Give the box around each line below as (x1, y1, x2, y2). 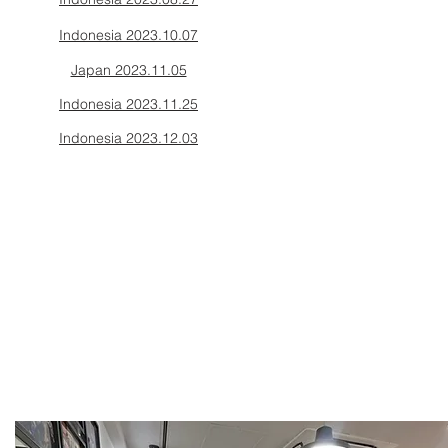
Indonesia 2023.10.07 (59, 26, 198, 44)
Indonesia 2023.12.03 (59, 129, 198, 147)
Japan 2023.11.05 (70, 61, 187, 79)
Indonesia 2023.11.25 (59, 95, 198, 113)
